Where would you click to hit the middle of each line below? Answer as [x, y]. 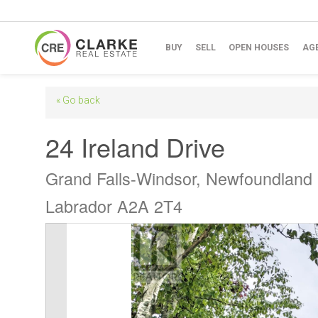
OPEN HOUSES [259, 48]
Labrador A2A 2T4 [114, 205]
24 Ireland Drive [135, 146]
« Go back [78, 100]
